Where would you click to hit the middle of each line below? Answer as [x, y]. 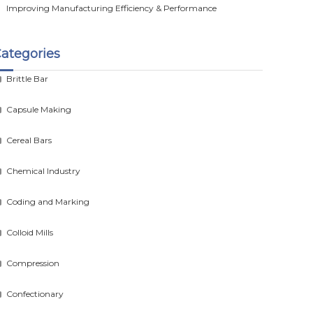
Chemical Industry [44, 171]
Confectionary [35, 294]
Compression [33, 263]
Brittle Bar [28, 79]
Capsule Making [39, 109]
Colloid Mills [30, 232]
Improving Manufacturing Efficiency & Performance [112, 8]
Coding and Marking [48, 202]
